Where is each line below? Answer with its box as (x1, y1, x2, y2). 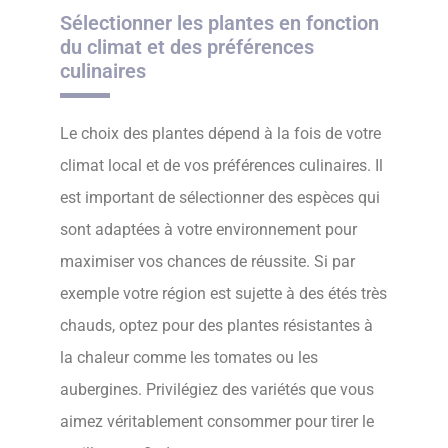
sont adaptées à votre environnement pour (60, 220, 357, 240)
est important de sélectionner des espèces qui (60, 188, 380, 208)
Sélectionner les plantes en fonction (60, 11, 379, 36)
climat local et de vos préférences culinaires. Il (60, 156, 383, 176)
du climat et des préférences (60, 35, 314, 60)
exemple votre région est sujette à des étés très (60, 284, 387, 304)
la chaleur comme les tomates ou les (60, 348, 318, 368)
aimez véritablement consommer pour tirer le (60, 412, 374, 432)
